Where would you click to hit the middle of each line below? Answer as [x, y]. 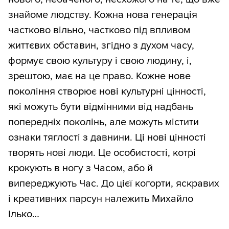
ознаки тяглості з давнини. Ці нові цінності [107, 138]
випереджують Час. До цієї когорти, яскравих [114, 184]
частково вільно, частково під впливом [99, 30]
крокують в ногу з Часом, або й [81, 168]
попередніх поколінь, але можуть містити [104, 122]
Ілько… [24, 214]
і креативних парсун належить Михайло [101, 199]
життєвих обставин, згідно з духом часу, [101, 46]
